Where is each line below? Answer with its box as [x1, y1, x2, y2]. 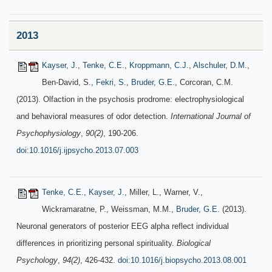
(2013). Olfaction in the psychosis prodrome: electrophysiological [16, 95, 244, 104]
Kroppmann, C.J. [129, 61, 189, 70]
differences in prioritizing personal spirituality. [16, 239, 177, 248]
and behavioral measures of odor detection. [16, 112, 171, 121]
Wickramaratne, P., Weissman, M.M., [42, 205, 176, 214]
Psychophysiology [16, 129, 81, 138]
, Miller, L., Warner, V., [124, 188, 203, 197]
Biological [177, 239, 211, 248]
